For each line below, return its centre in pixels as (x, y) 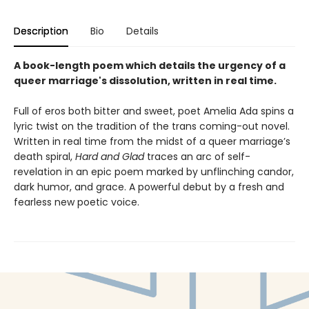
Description (41, 31)
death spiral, (44, 157)
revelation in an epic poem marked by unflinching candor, (154, 172)
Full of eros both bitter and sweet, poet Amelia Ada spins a (154, 111)
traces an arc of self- (197, 157)
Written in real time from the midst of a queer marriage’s (152, 142)
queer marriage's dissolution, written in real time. (145, 81)
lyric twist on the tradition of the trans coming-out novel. (152, 127)
